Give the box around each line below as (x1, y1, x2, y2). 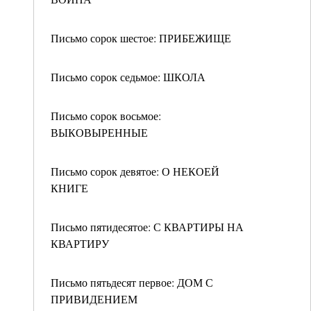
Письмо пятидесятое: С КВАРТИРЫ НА (51, 219, 244, 234)
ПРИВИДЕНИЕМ (51, 292, 137, 306)
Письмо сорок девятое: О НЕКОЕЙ (51, 164, 219, 178)
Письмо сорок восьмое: (51, 108, 161, 123)
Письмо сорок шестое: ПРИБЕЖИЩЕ (51, 31, 231, 45)
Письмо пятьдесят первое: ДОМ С (51, 275, 213, 289)
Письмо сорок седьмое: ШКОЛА (51, 69, 205, 84)
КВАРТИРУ (51, 236, 109, 251)
